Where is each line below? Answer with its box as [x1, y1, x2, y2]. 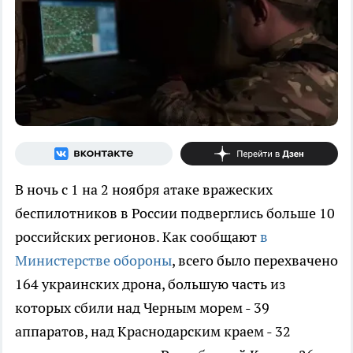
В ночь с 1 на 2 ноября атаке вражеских [15, 180, 273, 199]
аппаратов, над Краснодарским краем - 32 [15, 321, 291, 340]
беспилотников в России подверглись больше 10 [15, 203, 335, 222]
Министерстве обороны [15, 251, 172, 269]
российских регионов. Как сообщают [15, 227, 260, 246]
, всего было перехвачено [172, 251, 338, 269]
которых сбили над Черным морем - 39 [15, 298, 269, 317]
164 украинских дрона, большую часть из [15, 274, 286, 293]
